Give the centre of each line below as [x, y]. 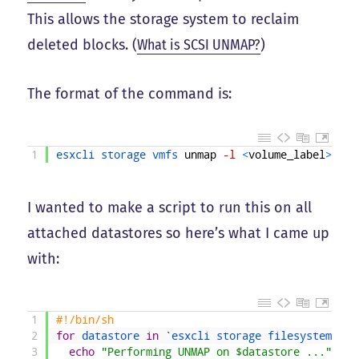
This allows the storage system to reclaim [163, 20]
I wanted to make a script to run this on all [170, 207]
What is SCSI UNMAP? [199, 45]
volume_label [287, 154]
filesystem [303, 335]
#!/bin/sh [85, 319]
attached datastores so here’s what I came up [179, 233]
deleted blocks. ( [83, 45]
